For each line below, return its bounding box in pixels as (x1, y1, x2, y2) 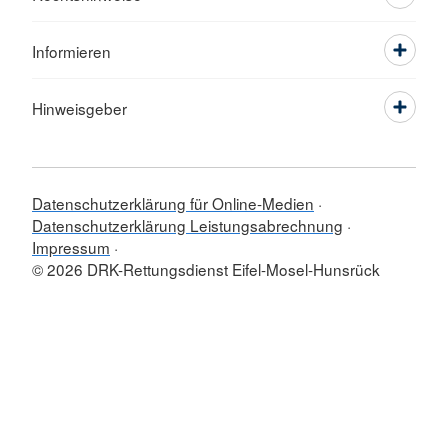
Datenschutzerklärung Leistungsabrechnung (32, 214, 343, 236)
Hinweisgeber (32, 97, 127, 119)
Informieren (32, 40, 111, 62)
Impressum (32, 236, 110, 258)
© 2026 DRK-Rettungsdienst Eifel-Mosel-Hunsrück (32, 258, 380, 280)
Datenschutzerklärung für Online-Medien (32, 192, 314, 214)
